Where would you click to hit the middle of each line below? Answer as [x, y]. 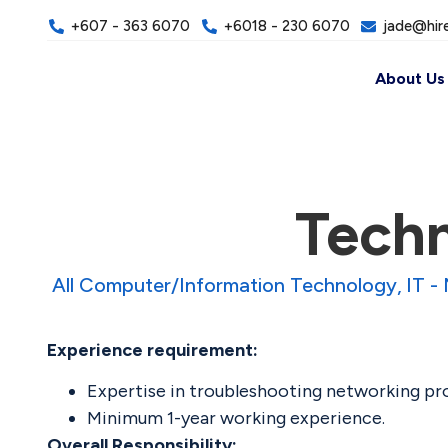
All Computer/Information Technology [224, 284]
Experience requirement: [152, 349]
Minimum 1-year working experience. [236, 418]
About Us [409, 79]
